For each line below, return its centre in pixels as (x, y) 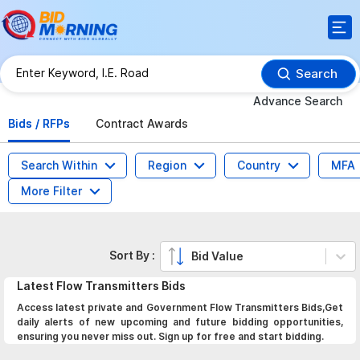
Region (167, 165)
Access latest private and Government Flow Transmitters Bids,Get (180, 307)
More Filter (51, 191)
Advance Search (298, 100)
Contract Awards (142, 123)
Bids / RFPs (39, 123)
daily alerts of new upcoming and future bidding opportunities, (180, 322)
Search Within (59, 165)
